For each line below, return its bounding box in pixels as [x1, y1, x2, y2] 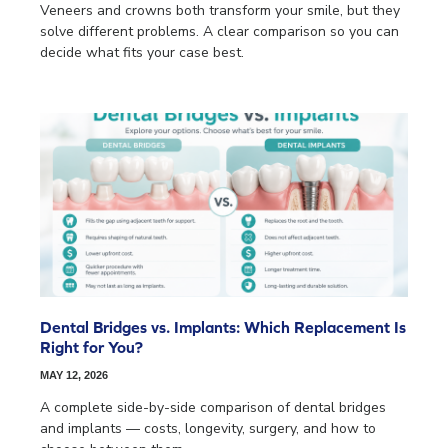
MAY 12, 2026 [40, 369, 108, 382]
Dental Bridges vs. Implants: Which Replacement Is [40, 318, 406, 337]
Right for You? [40, 338, 143, 357]
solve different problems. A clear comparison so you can [40, 22, 399, 42]
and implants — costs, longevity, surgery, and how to [40, 419, 376, 439]
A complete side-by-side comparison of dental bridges [40, 398, 386, 418]
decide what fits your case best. [40, 43, 244, 63]
